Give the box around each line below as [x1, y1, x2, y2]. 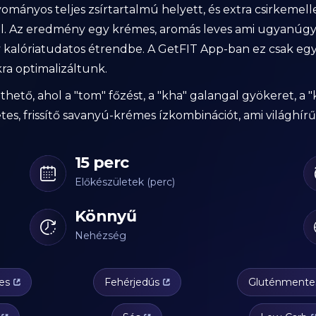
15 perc [75, 152, 129, 172]
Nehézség [75, 229, 126, 242]
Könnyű [75, 206, 137, 226]
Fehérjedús [104, 275, 159, 288]
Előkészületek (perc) [75, 175, 175, 188]
